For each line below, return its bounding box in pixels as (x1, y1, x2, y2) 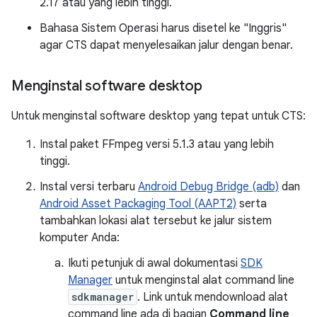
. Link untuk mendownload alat (137, 290, 288, 304)
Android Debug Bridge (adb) (138, 180, 279, 194)
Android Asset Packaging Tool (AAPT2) (40, 197, 236, 211)
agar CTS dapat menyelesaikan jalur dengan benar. (40, 38, 293, 52)
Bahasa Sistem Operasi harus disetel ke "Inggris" (40, 21, 287, 35)
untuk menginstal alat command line (113, 273, 294, 287)
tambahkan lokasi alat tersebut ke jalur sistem (40, 214, 272, 228)
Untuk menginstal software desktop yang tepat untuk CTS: (11, 109, 306, 123)
